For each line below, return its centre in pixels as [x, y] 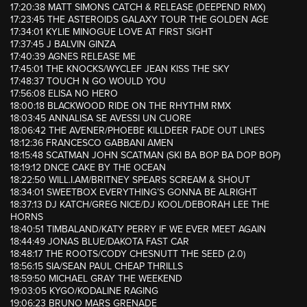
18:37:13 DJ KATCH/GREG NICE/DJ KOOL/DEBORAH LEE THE [140, 205]
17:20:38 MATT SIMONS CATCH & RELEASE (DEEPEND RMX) [138, 8]
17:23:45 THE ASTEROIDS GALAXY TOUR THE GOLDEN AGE [139, 20]
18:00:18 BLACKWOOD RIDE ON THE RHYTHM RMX [121, 106]
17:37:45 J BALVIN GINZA [63, 45]
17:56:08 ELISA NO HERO [64, 94]
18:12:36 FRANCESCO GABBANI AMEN [92, 143]
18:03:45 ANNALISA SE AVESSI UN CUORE [101, 119]
